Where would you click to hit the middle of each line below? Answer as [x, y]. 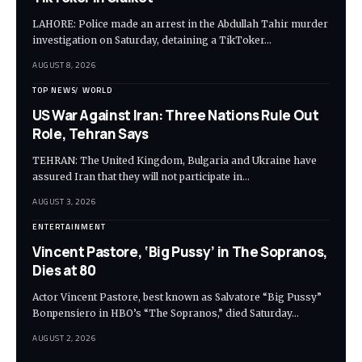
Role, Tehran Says [90, 134]
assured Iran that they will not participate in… [141, 177]
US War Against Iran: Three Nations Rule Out [176, 116]
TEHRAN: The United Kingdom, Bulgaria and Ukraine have [175, 161]
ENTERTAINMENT [69, 227]
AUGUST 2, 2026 [64, 339]
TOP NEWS [54, 90]
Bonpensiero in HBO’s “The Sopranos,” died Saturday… [166, 314]
